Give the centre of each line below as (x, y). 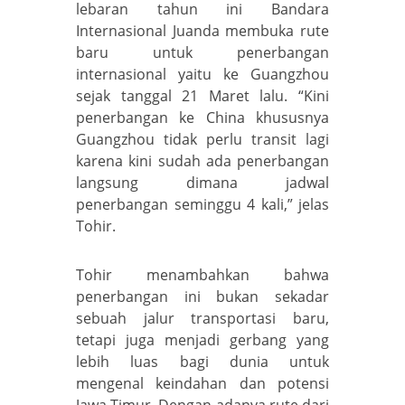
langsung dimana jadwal (202, 182)
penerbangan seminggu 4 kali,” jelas (202, 204)
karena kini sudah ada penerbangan (202, 160)
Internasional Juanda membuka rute (202, 30)
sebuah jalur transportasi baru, (202, 318)
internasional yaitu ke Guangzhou (202, 74)
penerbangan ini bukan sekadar (202, 296)
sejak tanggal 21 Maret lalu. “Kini (202, 95)
